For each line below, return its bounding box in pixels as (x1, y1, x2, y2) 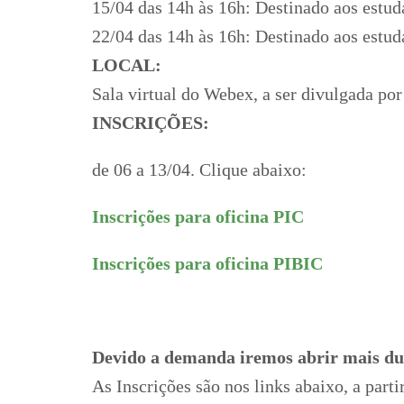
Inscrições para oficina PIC (92, 206, 304, 226)
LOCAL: (92, 54, 161, 75)
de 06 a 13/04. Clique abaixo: (92, 159, 307, 179)
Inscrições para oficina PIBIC (92, 252, 323, 273)
